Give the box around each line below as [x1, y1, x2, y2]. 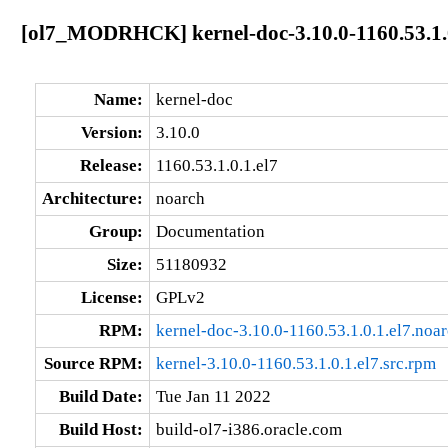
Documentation [155, 221, 265, 241]
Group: [88, 221, 143, 241]
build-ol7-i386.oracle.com [155, 419, 342, 439]
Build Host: [58, 419, 143, 439]
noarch [155, 188, 205, 208]
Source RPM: [43, 353, 143, 373]
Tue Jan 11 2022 [155, 386, 271, 406]
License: [80, 287, 143, 307]
